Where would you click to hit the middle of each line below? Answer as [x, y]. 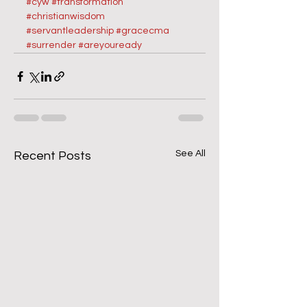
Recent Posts [52, 156]
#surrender [51, 46]
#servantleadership [70, 31]
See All [191, 154]
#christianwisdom [65, 17]
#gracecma [143, 31]
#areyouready [110, 46]
